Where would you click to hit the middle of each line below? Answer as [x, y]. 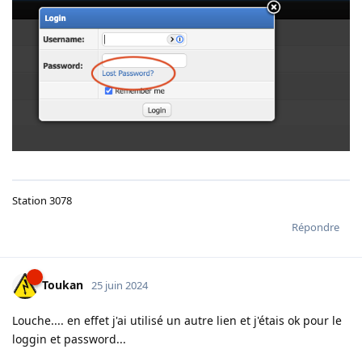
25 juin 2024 [120, 286]
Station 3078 [42, 201]
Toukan [63, 285]
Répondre [316, 227]
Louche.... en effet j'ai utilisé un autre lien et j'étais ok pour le [177, 321]
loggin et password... [69, 339]
